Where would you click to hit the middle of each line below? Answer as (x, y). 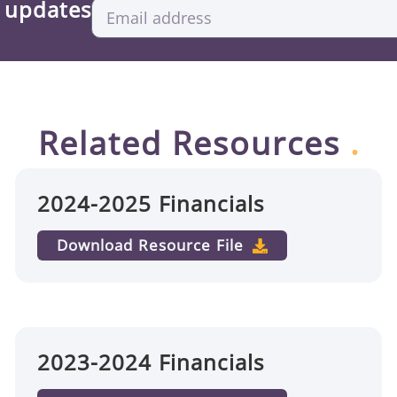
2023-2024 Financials (150, 362)
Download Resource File (150, 245)
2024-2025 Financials (150, 203)
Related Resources (194, 143)
